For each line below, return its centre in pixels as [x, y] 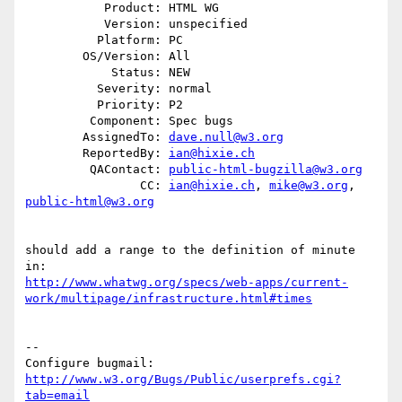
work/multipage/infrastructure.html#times [169, 299]
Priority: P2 [61, 105]
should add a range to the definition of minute [190, 250]
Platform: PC [61, 40]
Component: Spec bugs [57, 121]
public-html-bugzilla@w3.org [266, 170]
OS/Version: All [54, 57]
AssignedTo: [126, 137]
